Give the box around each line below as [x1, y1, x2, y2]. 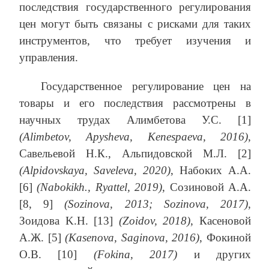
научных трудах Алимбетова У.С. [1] [19, 113, 251, 127]
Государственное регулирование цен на [41, 80, 251, 93]
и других [177, 248, 252, 261]
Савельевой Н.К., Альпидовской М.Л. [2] [19, 147, 251, 160]
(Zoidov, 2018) [118, 214, 191, 228]
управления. [19, 51, 78, 64]
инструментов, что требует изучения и [19, 34, 251, 47]
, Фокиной [199, 231, 252, 244]
